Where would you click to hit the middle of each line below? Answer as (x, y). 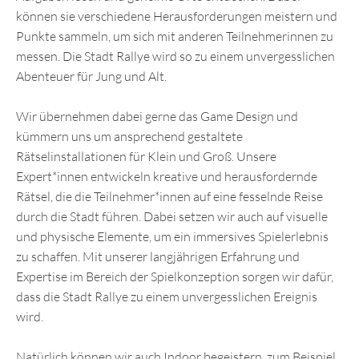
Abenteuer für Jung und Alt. (91, 76)
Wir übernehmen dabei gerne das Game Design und (157, 116)
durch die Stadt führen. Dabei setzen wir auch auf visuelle (172, 216)
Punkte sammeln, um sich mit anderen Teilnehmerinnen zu (175, 36)
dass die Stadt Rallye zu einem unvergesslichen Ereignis (167, 296)
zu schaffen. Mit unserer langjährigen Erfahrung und (158, 256)
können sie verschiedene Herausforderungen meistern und (177, 16)
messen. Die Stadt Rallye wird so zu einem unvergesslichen (175, 56)
